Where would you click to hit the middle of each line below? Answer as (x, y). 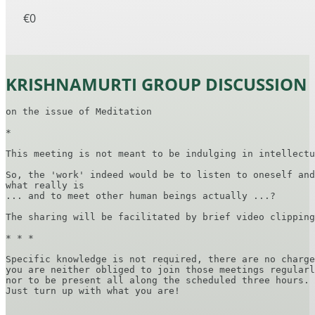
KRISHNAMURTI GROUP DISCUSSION (156, 84)
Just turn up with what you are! (93, 291)
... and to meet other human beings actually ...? (141, 196)
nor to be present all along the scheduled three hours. (157, 280)
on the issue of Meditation (79, 111)
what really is (45, 185)
